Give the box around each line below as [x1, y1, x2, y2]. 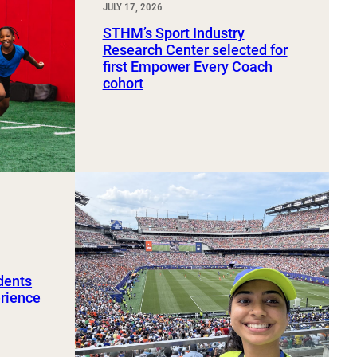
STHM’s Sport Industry [102, 25, 245, 42]
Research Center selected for [102, 41, 288, 59]
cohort [102, 75, 143, 92]
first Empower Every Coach [102, 58, 273, 76]
